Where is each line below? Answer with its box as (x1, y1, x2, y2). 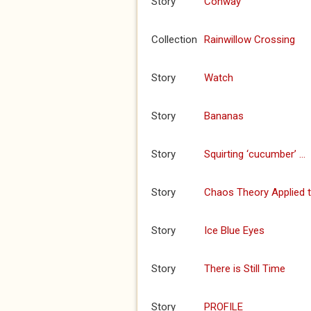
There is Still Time (204, 262, 285, 275)
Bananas (204, 110, 244, 122)
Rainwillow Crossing (204, 33, 295, 46)
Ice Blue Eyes (204, 224, 264, 237)
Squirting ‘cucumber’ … (204, 148, 305, 160)
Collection (151, 33, 197, 46)
